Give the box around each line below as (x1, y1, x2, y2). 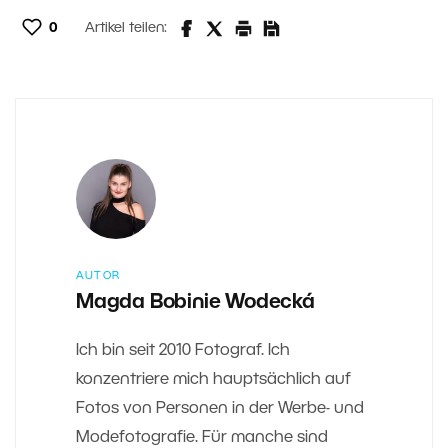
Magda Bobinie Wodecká (76, 293, 315, 312)
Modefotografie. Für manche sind (76, 430, 328, 445)
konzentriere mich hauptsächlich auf (76, 372, 351, 387)
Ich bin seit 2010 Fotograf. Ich (76, 343, 290, 358)
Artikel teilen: (85, 21, 167, 35)
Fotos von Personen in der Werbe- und (76, 401, 364, 416)
